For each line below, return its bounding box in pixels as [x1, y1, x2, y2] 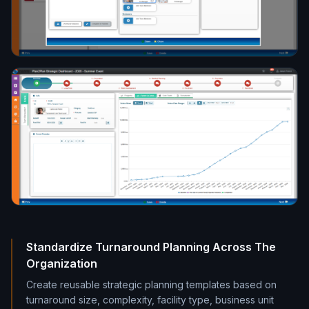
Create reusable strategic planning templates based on [26, 279, 277, 291]
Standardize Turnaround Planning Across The [26, 240, 276, 255]
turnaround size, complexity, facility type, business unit [26, 294, 274, 306]
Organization [26, 257, 97, 271]
